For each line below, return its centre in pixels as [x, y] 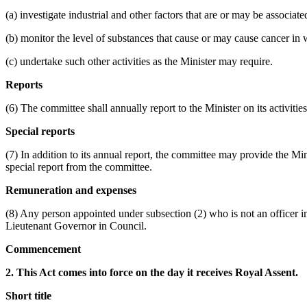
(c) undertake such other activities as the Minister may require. [139, 61]
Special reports [40, 131]
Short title [28, 295]
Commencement [43, 249]
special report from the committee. [79, 167]
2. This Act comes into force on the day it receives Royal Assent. [152, 272]
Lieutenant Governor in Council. [76, 225]
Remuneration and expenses [71, 190]
